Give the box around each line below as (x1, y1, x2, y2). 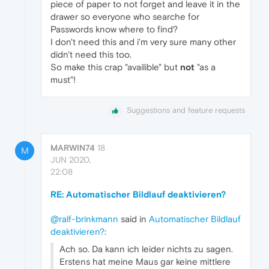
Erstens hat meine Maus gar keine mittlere (59, 256, 231, 267)
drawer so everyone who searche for (50, 11, 199, 22)
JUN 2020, (50, 154, 91, 165)
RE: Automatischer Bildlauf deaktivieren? (50, 189, 226, 199)
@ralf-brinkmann (50, 213, 118, 224)
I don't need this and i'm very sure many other (50, 37, 236, 47)
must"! (50, 74, 76, 85)
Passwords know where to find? (50, 24, 178, 35)
